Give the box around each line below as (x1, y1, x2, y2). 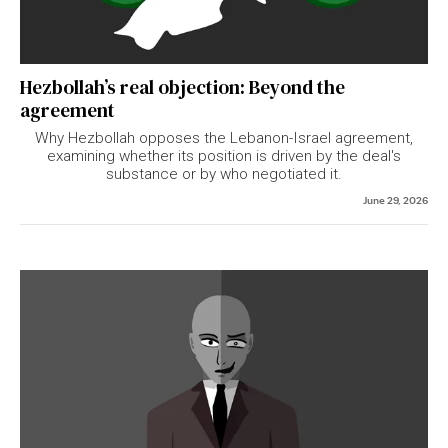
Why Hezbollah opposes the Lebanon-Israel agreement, (35, 129, 413, 148)
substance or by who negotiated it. (106, 165, 342, 184)
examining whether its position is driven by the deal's (47, 147, 401, 166)
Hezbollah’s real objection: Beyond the (20, 74, 345, 101)
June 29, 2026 (363, 192, 428, 207)
